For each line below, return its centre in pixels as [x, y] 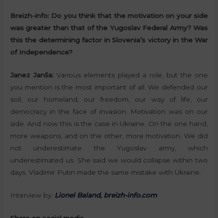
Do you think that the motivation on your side [129, 16]
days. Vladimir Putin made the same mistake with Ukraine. [106, 173]
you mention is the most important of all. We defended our [109, 87]
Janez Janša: [32, 75]
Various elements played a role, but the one [131, 75]
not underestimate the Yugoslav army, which [109, 148]
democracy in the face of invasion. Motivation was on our [109, 112]
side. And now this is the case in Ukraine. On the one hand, [109, 124]
